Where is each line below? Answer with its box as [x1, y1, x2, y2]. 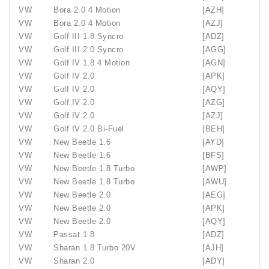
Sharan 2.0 [53, 256, 94, 265]
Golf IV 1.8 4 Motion [53, 58, 130, 67]
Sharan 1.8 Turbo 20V [53, 243, 136, 252]
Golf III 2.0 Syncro [53, 45, 124, 54]
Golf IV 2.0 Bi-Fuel [53, 124, 124, 133]
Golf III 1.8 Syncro [53, 32, 124, 41]
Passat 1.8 [53, 230, 94, 239]
